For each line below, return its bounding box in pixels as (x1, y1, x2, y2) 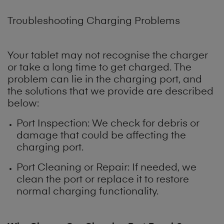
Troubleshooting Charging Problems (7, 16, 180, 26)
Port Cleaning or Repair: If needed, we (16, 162, 197, 173)
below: (7, 98, 39, 109)
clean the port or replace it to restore (16, 174, 189, 185)
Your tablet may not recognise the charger (7, 50, 208, 61)
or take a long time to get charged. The (7, 62, 191, 73)
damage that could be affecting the (16, 130, 186, 141)
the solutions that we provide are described (7, 86, 213, 97)
